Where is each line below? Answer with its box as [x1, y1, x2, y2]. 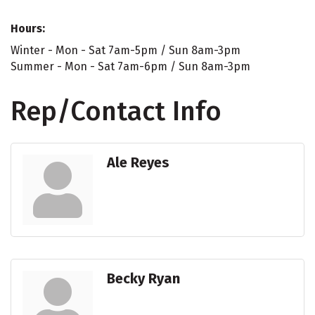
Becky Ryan [107, 270, 180, 288]
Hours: [11, 22, 45, 36]
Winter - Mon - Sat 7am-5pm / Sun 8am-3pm [11, 44, 240, 58]
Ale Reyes [107, 154, 169, 172]
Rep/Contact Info [11, 95, 221, 128]
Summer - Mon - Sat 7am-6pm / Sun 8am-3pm [11, 60, 250, 74]
